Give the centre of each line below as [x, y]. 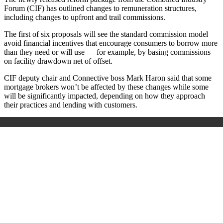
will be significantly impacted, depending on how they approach [105, 96]
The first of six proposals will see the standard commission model [106, 34]
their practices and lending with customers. [71, 105]
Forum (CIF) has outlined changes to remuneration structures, [100, 8]
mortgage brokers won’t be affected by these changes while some [106, 87]
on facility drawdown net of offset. [58, 61]
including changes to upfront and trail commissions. [85, 17]
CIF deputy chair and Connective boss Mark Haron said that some [108, 78]
